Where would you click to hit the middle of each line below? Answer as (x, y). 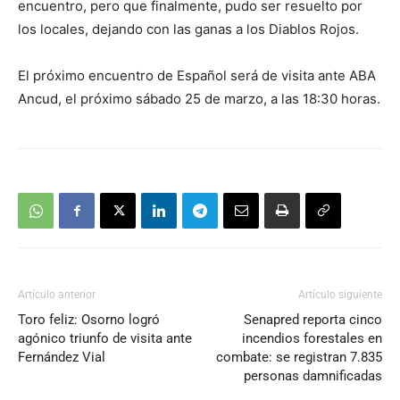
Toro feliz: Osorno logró (89, 320)
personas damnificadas (313, 376)
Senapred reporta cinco (313, 320)
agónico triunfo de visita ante (105, 338)
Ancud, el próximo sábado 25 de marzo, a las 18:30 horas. (199, 99)
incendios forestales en (312, 338)
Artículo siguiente (340, 295)
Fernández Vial (62, 357)
